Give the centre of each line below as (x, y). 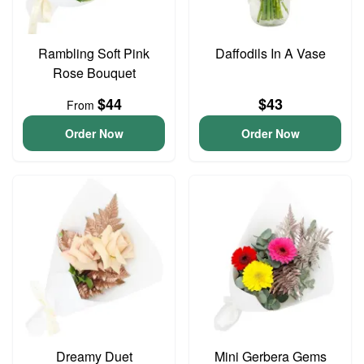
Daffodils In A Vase (270, 53)
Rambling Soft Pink (94, 53)
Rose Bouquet (94, 73)
